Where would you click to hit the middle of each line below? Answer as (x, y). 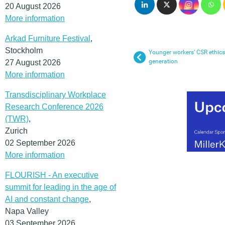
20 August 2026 (33, 6)
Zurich (16, 131)
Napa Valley (27, 211)
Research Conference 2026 (54, 106)
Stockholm (24, 50)
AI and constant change (47, 199)
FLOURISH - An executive (52, 175)
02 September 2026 (40, 143)
